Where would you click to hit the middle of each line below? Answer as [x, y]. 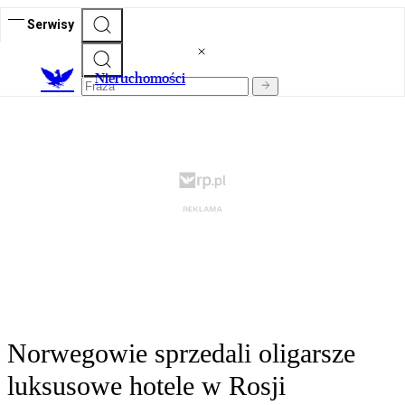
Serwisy [51, 24]
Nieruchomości [140, 79]
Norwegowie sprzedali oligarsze [181, 353]
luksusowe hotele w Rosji [146, 386]
